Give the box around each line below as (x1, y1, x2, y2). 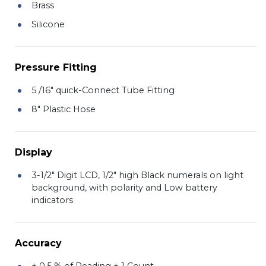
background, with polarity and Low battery (31, 182, 217, 193)
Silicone (31, 18, 65, 30)
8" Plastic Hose (31, 103, 96, 115)
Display (15, 146, 52, 158)
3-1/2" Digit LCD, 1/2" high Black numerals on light (31, 169, 243, 180)
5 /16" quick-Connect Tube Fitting (31, 84, 175, 96)
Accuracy (15, 237, 62, 249)
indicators (31, 194, 73, 205)
